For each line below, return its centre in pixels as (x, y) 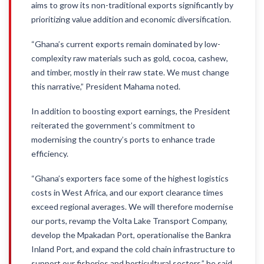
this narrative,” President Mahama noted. (106, 86)
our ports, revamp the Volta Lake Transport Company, (129, 221)
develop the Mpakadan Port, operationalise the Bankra (131, 235)
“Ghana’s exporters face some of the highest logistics (130, 178)
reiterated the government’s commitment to (113, 125)
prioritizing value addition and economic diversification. (131, 19)
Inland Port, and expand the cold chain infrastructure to (133, 249)
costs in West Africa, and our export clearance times (127, 192)
